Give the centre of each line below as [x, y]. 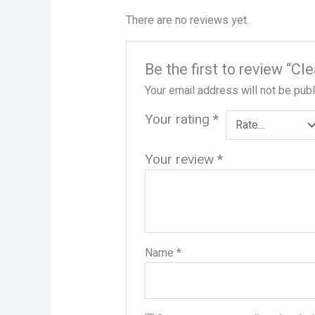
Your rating [179, 119]
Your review [181, 159]
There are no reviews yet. [187, 21]
